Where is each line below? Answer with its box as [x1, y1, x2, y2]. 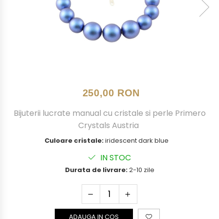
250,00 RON [82, 87, 140, 98]
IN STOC [98, 152, 131, 163]
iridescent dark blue [105, 135, 170, 145]
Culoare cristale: [44, 135, 105, 145]
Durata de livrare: [65, 165, 128, 175]
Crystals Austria [78, 119, 141, 131]
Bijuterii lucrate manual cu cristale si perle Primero [13, 107, 206, 119]
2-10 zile [127, 165, 154, 175]
